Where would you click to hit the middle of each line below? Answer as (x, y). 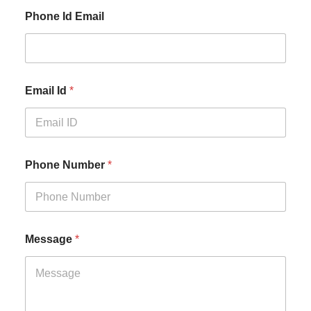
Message (50, 239)
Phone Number (66, 165)
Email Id (47, 91)
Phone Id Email (65, 17)
